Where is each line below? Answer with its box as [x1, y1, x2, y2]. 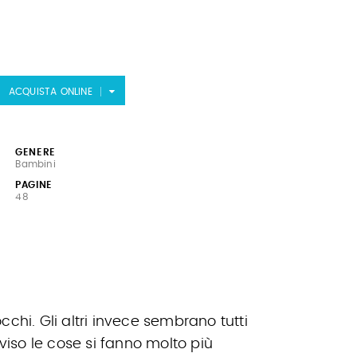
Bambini [15, 159, 56, 169]
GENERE [15, 147, 56, 157]
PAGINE [15, 180, 53, 190]
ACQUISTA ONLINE [8, 87, 92, 96]
